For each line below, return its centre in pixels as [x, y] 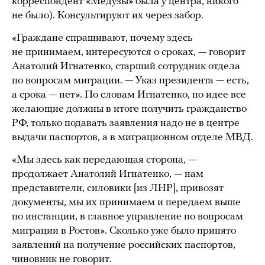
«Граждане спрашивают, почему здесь [102, 38]
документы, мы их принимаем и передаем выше [126, 202]
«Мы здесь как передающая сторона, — [104, 160]
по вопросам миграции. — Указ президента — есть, [130, 80]
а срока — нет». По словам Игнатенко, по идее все [129, 95]
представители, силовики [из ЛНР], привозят [118, 188]
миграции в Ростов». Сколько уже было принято [124, 231]
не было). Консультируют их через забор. [108, 15]
